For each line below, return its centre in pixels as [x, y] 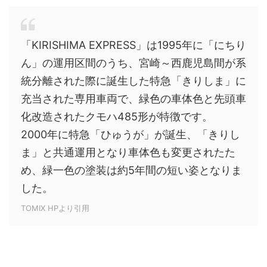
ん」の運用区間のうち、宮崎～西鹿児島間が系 [133, 63]
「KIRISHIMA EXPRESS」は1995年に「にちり [133, 45]
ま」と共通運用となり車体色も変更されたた [128, 152]
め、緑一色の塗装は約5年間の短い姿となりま [131, 170]
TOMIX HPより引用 [55, 208]
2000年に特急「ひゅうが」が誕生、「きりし [131, 134]
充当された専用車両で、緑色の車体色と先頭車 [133, 99]
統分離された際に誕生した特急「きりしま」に [133, 81]
